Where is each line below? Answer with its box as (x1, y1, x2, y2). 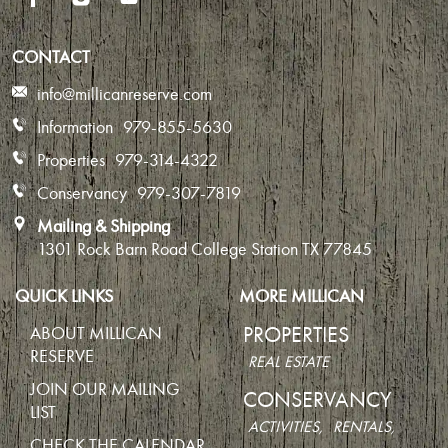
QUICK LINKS (15, 286, 113, 308)
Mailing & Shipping (37, 216, 170, 238)
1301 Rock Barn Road (37, 239, 191, 261)
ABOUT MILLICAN (30, 323, 162, 345)
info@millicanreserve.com (37, 84, 212, 106)
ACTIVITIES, (248, 418, 323, 437)
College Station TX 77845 (191, 239, 372, 261)
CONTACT (12, 47, 90, 69)
